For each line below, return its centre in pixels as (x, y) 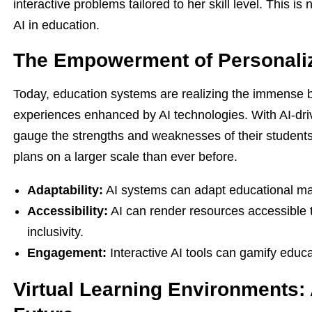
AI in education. (56, 25)
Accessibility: (68, 211)
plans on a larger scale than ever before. (125, 157)
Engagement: (67, 253)
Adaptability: (65, 190)
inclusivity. (55, 232)
